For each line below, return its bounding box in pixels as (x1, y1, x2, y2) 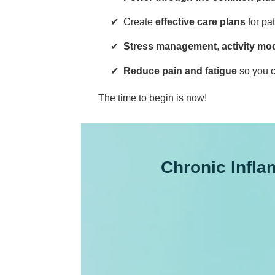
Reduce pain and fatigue (123, 65, 237, 76)
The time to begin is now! (98, 92, 207, 103)
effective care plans (155, 16, 246, 27)
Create (123, 16, 155, 27)
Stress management (123, 41, 217, 52)
